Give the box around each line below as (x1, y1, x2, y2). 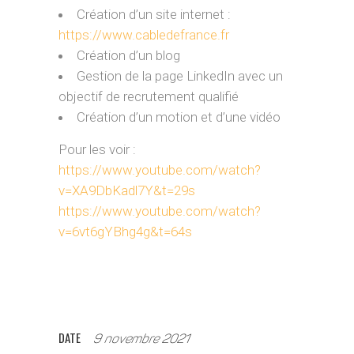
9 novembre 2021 (93, 333, 190, 346)
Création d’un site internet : (77, 6, 231, 22)
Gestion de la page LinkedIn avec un (77, 68, 283, 84)
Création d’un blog (77, 47, 180, 63)
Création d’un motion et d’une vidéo (77, 109, 281, 125)
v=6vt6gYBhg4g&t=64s (58, 224, 192, 239)
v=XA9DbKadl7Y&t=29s (58, 183, 195, 198)
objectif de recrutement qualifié (58, 88, 239, 104)
